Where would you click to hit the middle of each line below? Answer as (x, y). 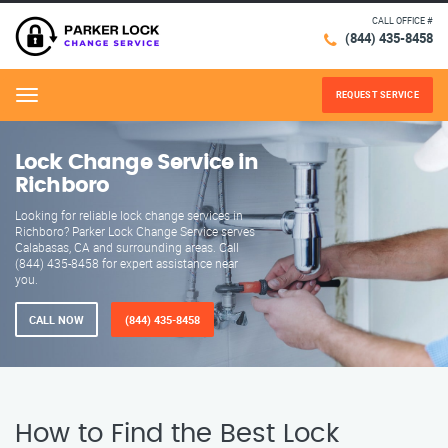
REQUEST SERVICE (377, 94)
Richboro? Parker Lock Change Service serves (135, 231)
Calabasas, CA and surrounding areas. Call (127, 247)
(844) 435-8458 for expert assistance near (126, 263)
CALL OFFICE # (402, 21)
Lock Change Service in (137, 162)
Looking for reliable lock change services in (129, 215)
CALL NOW (56, 319)
